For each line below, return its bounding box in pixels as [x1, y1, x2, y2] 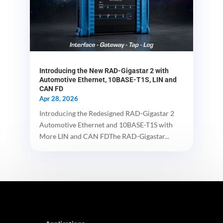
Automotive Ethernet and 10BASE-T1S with [39, 120, 173, 129]
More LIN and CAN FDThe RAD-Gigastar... [39, 131, 169, 140]
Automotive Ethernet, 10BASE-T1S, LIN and [39, 75, 177, 84]
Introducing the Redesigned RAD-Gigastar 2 [39, 109, 174, 117]
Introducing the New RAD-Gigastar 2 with [39, 66, 169, 75]
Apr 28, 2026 [39, 94, 78, 103]
